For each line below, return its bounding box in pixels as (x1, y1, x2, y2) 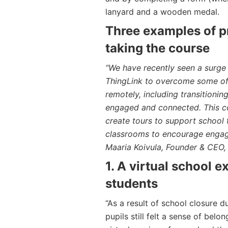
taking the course (105, 41, 210, 55)
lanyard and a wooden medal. (105, 7, 219, 17)
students (105, 176, 158, 191)
